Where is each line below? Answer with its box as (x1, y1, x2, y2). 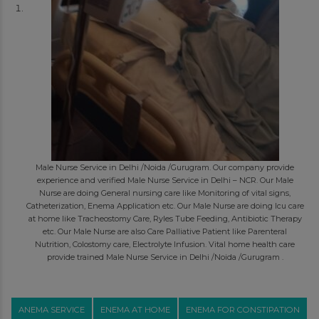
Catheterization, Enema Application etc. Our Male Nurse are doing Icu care (26, 201, 304, 211)
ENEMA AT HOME (100, 305, 170, 315)
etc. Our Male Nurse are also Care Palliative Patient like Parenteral (43, 226, 288, 236)
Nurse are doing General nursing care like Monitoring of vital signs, (39, 188, 291, 198)
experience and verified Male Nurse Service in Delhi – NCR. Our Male (36, 175, 293, 185)
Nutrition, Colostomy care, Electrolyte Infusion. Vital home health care (35, 239, 296, 249)
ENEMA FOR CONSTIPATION (185, 305, 300, 315)
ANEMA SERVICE (18, 305, 85, 315)
